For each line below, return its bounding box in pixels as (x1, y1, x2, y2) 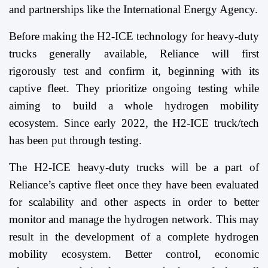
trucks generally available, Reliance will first (9, 47, 259, 60)
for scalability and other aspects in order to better (9, 196, 259, 209)
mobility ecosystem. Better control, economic (9, 248, 259, 261)
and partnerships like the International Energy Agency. (9, 3, 258, 16)
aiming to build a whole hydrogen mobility (9, 99, 259, 112)
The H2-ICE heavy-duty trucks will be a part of (9, 161, 259, 174)
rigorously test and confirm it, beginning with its (9, 65, 259, 78)
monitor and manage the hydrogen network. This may (9, 213, 259, 226)
